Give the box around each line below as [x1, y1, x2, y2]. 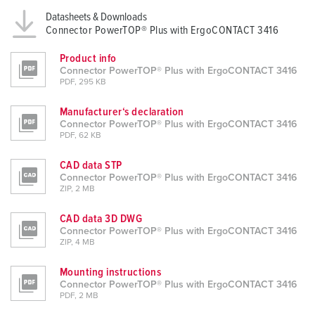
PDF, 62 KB [60, 131, 101, 141]
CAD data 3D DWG [60, 213, 143, 225]
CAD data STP [60, 160, 122, 172]
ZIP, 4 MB [60, 238, 95, 247]
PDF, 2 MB [60, 292, 98, 301]
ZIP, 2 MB [60, 185, 95, 194]
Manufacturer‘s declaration [60, 106, 184, 118]
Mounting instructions [60, 266, 162, 278]
